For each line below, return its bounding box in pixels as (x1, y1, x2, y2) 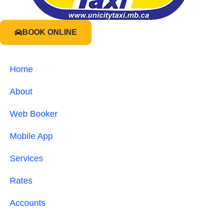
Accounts (10, 198, 46, 208)
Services (10, 154, 43, 164)
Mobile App (10, 131, 53, 141)
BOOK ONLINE (22, 28, 77, 37)
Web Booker (10, 109, 58, 119)
